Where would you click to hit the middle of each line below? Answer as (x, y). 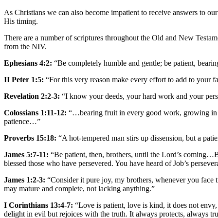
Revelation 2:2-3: (32, 96)
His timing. (21, 21)
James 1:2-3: (25, 180)
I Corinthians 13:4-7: (38, 205)
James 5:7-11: (26, 154)
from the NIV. (25, 46)
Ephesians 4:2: (28, 63)
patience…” (22, 121)
